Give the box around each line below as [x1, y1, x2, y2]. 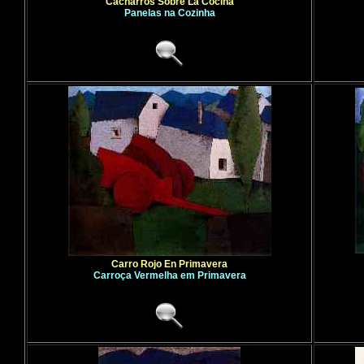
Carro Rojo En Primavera [111, 258, 227, 270]
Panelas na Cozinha [123, 7, 215, 19]
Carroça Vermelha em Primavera [93, 270, 246, 281]
